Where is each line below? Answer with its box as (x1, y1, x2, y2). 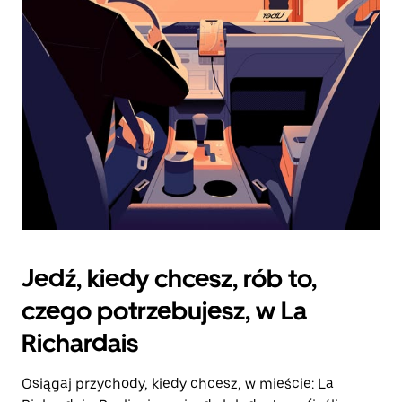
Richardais (22, 328, 138, 358)
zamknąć (22, 4, 79, 19)
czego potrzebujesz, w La (22, 295, 307, 326)
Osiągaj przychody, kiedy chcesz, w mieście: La (22, 375, 334, 392)
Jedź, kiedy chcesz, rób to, (22, 263, 317, 293)
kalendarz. (22, 20, 88, 35)
